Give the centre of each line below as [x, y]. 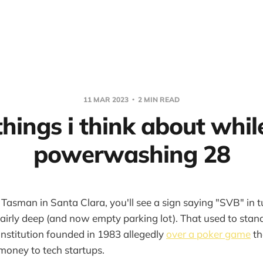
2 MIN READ [158, 100]
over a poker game [208, 234]
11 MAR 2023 [107, 100]
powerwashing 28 [131, 154]
